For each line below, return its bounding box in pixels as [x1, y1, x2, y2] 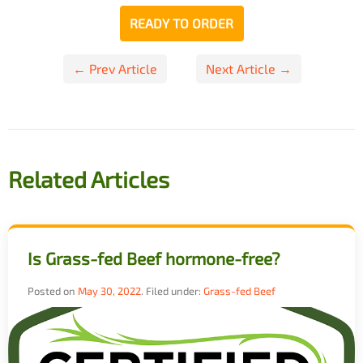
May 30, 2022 [78, 284, 141, 298]
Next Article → [206, 61, 292, 77]
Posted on [28, 284, 78, 298]
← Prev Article [73, 61, 157, 77]
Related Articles [8, 165, 169, 194]
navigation [7, 91, 116, 119]
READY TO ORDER [130, 15, 233, 32]
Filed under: [146, 284, 203, 298]
